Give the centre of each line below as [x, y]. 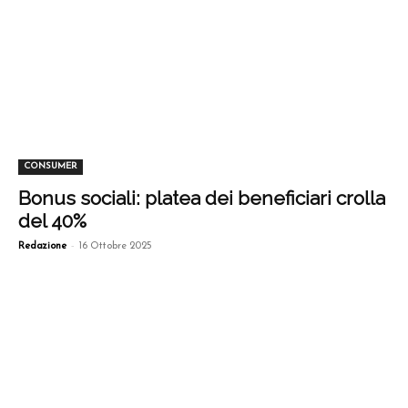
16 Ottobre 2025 [116, 247]
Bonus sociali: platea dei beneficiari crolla [202, 199]
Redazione [42, 247]
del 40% [52, 221]
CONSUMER [51, 167]
